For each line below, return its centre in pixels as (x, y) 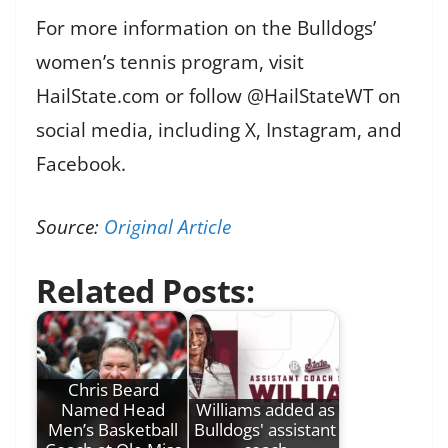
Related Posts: (145, 291)
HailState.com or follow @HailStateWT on (218, 96)
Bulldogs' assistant (265, 430)
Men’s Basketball (113, 430)
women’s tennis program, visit (170, 62)
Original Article (167, 226)
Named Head (113, 410)
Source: (70, 226)
